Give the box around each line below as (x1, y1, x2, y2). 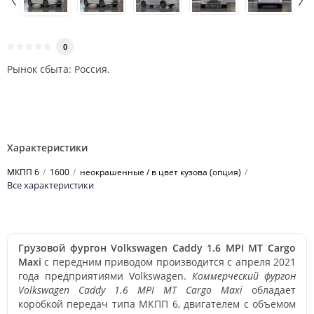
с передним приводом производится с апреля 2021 (41, 254, 296, 268)
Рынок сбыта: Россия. (7, 62, 110, 76)
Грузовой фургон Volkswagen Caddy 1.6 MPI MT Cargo (18, 240, 296, 254)
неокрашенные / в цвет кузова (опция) (80, 165, 241, 178)
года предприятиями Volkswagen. (18, 268, 192, 282)
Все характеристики (7, 178, 94, 191)
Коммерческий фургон (192, 268, 296, 282)
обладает (243, 282, 296, 296)
